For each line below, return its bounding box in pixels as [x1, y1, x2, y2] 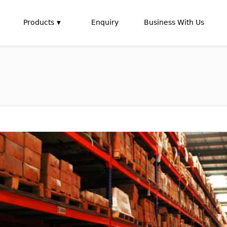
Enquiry [91, 18, 119, 26]
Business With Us [144, 18, 204, 26]
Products [23, 18, 54, 26]
